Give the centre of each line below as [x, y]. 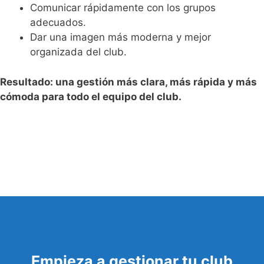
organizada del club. [78, 52]
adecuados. [58, 23]
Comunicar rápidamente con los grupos [123, 8]
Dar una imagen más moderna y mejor [121, 37]
